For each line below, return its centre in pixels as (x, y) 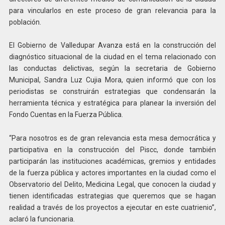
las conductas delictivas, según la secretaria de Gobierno (113, 69)
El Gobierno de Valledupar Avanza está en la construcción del (113, 45)
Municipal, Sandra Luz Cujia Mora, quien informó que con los (113, 80)
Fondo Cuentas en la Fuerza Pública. (66, 115)
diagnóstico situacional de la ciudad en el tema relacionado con (113, 57)
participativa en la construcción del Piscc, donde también (113, 150)
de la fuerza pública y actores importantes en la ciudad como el (113, 173)
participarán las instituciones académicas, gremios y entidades (113, 161)
